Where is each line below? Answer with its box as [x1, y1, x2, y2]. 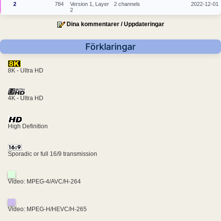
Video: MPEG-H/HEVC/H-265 [8, 206, 87, 213]
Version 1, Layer [70, 1, 109, 7]
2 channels [114, 1, 140, 7]
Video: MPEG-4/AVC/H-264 [8, 178, 81, 185]
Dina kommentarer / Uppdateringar [66, 21, 164, 28]
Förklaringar [85, 41, 136, 52]
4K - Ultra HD [8, 95, 43, 102]
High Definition [8, 122, 48, 130]
